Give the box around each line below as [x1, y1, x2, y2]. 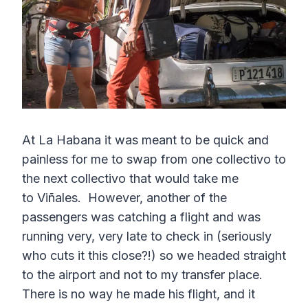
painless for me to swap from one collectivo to [22, 152, 286, 167]
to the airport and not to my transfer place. [22, 267, 269, 283]
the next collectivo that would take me [22, 171, 239, 186]
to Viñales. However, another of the [22, 190, 227, 206]
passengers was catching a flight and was [22, 210, 261, 225]
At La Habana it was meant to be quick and [22, 133, 269, 148]
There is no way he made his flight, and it [22, 287, 255, 302]
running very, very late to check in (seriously [22, 229, 272, 244]
